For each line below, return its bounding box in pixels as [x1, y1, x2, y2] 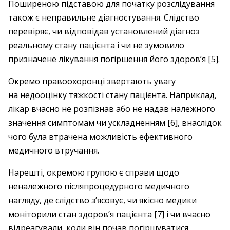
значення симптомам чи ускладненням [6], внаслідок [8, 117, 222, 128]
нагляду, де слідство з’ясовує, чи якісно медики [8, 195, 197, 206]
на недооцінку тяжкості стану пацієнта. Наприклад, [8, 89, 217, 101]
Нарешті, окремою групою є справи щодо [8, 167, 179, 178]
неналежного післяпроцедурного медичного [8, 181, 189, 192]
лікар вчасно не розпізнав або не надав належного [8, 103, 215, 114]
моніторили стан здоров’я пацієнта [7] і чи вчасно [8, 208, 210, 220]
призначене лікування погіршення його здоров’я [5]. [8, 53, 220, 65]
